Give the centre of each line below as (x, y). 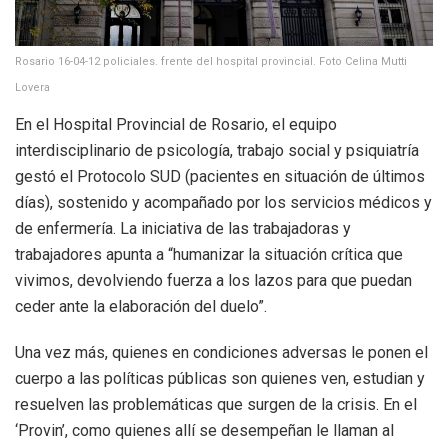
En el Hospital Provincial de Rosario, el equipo (176, 124)
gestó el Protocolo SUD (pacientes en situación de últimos (220, 176)
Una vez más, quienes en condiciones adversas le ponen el (221, 352)
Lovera (32, 87)
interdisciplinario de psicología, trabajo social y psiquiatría (217, 150)
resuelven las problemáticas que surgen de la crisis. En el (216, 404)
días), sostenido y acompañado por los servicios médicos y (223, 202)
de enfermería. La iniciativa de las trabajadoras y (183, 228)
